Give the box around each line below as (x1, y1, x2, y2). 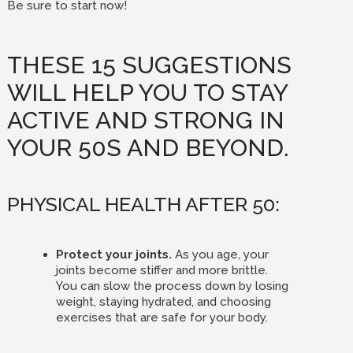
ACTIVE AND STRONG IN (6, 106, 284, 134)
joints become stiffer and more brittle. (55, 263, 268, 277)
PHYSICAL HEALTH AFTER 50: (6, 192, 280, 216)
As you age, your (171, 247, 269, 262)
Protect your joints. (55, 247, 172, 262)
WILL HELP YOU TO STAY (6, 79, 288, 106)
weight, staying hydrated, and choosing (55, 295, 271, 309)
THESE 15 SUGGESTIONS (6, 51, 292, 79)
